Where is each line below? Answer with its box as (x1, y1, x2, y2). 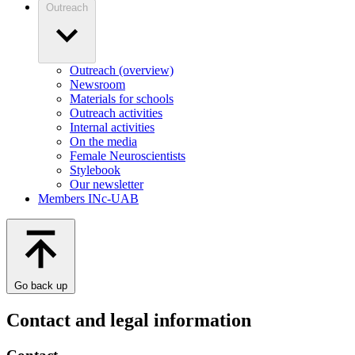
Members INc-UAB (38, 191, 139, 205)
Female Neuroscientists (70, 148, 185, 162)
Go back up (14, 279, 67, 292)
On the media (70, 134, 137, 148)
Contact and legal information (6, 309, 251, 330)
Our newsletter (70, 177, 143, 191)
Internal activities (70, 120, 155, 134)
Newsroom (70, 77, 125, 91)
